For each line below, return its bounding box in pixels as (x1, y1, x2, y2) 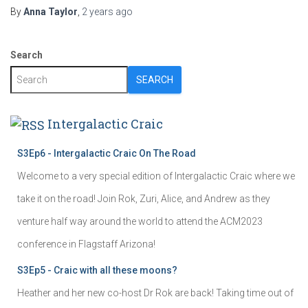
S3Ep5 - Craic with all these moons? (17, 264, 177, 276)
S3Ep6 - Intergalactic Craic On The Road (17, 147, 196, 159)
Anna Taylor (23, 6, 78, 17)
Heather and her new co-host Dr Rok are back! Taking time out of (17, 287, 294, 298)
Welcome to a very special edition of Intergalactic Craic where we (17, 170, 295, 181)
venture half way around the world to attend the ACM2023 (17, 215, 263, 227)
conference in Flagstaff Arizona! (17, 238, 155, 250)
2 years (82, 6, 113, 17)
